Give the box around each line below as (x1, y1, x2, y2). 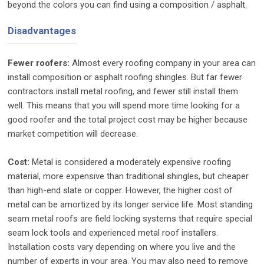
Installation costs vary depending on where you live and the (8, 241, 236, 252)
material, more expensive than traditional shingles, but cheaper (8, 170, 249, 181)
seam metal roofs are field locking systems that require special (8, 213, 253, 224)
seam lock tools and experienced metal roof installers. (8, 227, 219, 238)
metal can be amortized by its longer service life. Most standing (8, 199, 253, 210)
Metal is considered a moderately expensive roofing (29, 156, 232, 167)
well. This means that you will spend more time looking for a (8, 100, 240, 111)
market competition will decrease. (8, 128, 138, 139)
